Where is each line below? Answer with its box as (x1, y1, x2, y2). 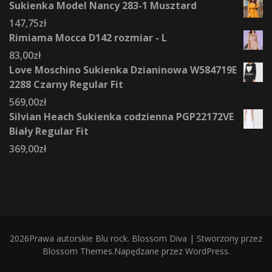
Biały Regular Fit (9, 124, 89, 138)
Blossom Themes (42, 245, 112, 257)
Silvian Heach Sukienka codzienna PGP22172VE (9, 109, 234, 123)
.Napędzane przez (112, 245, 185, 257)
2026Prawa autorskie (10, 232, 95, 244)
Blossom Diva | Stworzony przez (132, 232, 262, 244)
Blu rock (95, 232, 127, 244)
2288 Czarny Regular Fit (9, 77, 123, 91)
